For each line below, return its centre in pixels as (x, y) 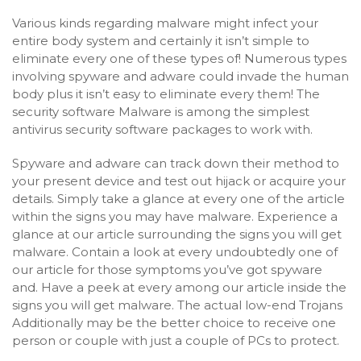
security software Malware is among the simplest (161, 112)
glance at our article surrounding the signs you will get (177, 234)
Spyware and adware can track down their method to (176, 163)
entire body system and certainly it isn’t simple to (161, 41)
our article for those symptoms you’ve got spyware (167, 270)
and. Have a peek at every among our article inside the (179, 287)
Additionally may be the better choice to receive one (174, 323)
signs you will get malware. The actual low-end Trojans (177, 305)
